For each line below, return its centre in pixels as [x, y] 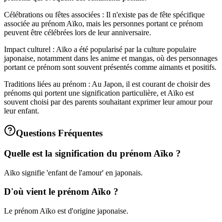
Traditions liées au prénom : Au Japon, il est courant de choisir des [107, 84]
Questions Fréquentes [59, 133]
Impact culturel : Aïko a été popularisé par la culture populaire [100, 49]
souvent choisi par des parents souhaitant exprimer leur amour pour [108, 102]
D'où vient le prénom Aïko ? [61, 192]
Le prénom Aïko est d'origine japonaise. [66, 211]
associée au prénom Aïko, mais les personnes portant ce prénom [103, 23]
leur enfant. [22, 111]
